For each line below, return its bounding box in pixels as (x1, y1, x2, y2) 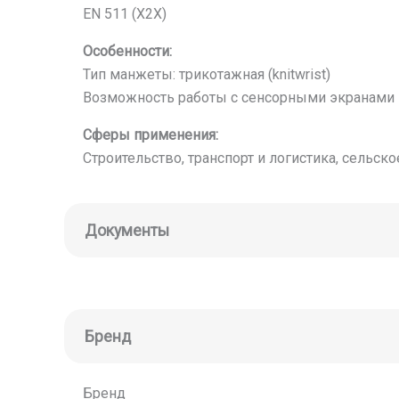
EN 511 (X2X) (82, 5, 167, 22)
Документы (84, 221, 169, 240)
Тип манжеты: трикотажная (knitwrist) (82, 66, 330, 83)
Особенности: (82, 43, 172, 60)
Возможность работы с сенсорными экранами (82, 89, 395, 106)
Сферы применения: (82, 126, 218, 143)
